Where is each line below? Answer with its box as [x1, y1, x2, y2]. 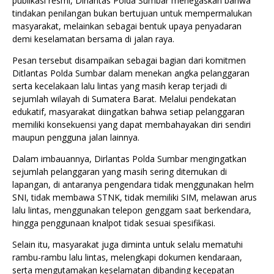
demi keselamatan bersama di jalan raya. [12, 32, 174, 45]
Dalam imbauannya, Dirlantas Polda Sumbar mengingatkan [12, 152, 246, 165]
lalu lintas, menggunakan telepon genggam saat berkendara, [12, 204, 251, 216]
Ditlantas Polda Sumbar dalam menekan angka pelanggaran [12, 67, 250, 79]
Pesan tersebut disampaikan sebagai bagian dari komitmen [12, 54, 246, 66]
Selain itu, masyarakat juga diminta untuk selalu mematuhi [12, 238, 243, 250]
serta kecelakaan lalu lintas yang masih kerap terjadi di [12, 80, 227, 92]
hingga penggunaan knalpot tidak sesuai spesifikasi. [12, 217, 215, 229]
